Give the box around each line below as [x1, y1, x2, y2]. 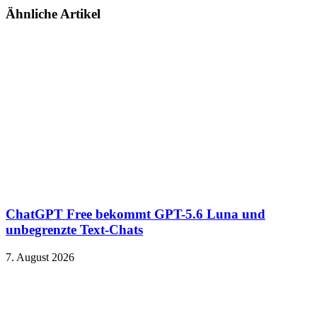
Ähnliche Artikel [6, 6, 100, 21]
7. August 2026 [6, 251, 74, 264]
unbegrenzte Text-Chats [6, 222, 143, 238]
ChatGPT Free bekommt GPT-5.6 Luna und [6, 207, 265, 222]
